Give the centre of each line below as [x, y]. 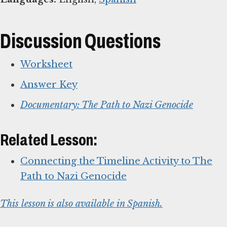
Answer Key [49, 85]
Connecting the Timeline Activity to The [116, 161]
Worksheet [46, 65]
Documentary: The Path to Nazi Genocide [107, 105]
